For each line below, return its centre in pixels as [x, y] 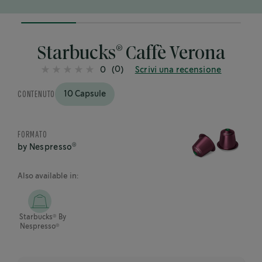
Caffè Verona [174, 54]
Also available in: [48, 176]
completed [44, 35]
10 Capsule [85, 94]
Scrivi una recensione [178, 70]
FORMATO [32, 135]
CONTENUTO [37, 94]
